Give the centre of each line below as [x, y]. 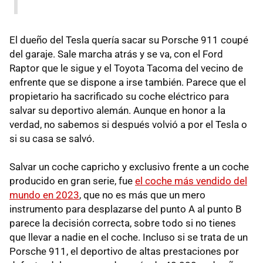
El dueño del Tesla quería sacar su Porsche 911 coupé [129, 40]
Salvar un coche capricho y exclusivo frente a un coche [129, 166]
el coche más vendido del [191, 181]
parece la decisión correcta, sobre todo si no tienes [123, 223]
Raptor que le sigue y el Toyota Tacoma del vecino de [126, 68]
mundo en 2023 [44, 195]
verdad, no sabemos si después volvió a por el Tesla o [128, 124]
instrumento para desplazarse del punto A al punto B [126, 209]
